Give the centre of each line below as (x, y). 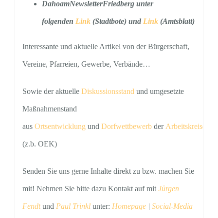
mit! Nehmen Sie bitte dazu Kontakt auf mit (90, 189)
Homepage (129, 206)
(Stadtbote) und (118, 21)
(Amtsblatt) (176, 21)
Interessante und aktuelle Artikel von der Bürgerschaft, (106, 46)
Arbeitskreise (185, 126)
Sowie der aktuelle (52, 91)
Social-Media (172, 206)
